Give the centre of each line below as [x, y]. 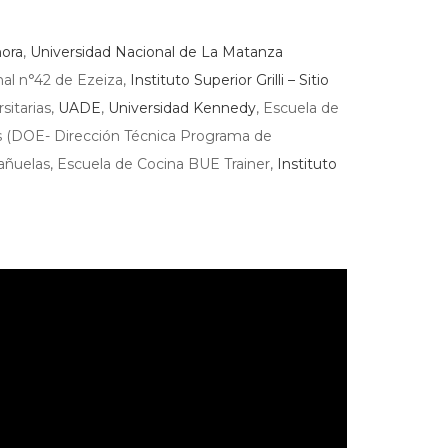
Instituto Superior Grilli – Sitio [229, 80]
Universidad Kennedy [181, 108]
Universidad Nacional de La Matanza [156, 52]
